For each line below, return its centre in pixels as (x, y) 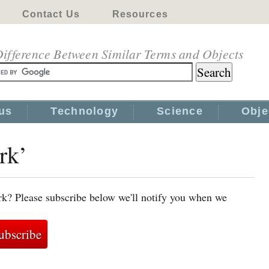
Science (180, 111)
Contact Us (51, 14)
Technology (85, 111)
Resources (140, 14)
